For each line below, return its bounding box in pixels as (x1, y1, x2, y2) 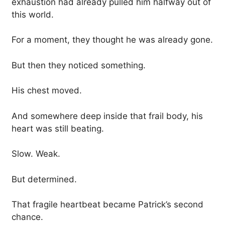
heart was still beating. (12, 123, 104, 134)
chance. (12, 212, 43, 222)
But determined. (12, 174, 77, 184)
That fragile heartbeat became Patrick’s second (12, 199, 203, 210)
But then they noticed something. (12, 60, 146, 70)
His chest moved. (12, 85, 82, 96)
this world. (12, 9, 54, 20)
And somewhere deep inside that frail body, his (12, 110, 203, 121)
